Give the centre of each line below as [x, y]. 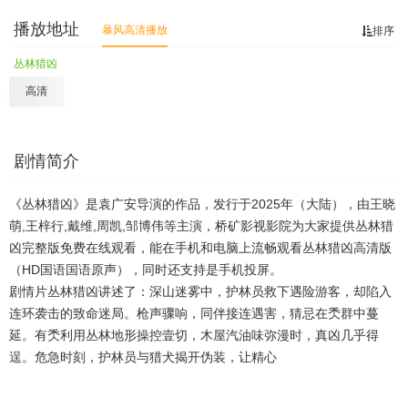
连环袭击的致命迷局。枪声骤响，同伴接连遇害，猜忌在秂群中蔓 [194, 313]
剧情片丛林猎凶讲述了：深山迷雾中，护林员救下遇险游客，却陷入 [200, 291]
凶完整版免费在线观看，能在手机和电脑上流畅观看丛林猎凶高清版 [200, 248]
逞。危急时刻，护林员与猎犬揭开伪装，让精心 [143, 357]
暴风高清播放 [135, 30]
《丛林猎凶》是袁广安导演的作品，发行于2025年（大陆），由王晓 [202, 204]
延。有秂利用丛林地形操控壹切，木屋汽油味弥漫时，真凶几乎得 [194, 335]
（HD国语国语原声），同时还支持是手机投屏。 [146, 270]
